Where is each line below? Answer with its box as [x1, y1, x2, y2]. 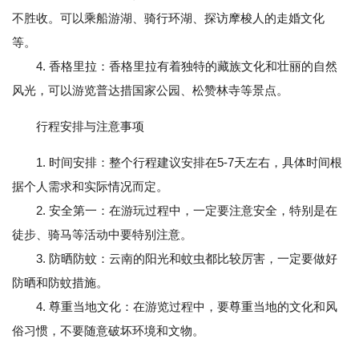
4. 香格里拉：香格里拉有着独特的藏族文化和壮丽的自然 [12, 59, 337, 74]
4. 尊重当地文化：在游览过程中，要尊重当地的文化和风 [12, 300, 337, 314]
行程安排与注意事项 [36, 119, 144, 134]
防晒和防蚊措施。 [12, 276, 108, 290]
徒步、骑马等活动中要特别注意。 [12, 228, 192, 242]
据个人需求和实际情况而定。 [12, 179, 168, 194]
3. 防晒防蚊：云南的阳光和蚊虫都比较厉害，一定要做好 [12, 252, 337, 266]
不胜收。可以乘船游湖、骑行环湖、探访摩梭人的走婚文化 [12, 11, 325, 26]
